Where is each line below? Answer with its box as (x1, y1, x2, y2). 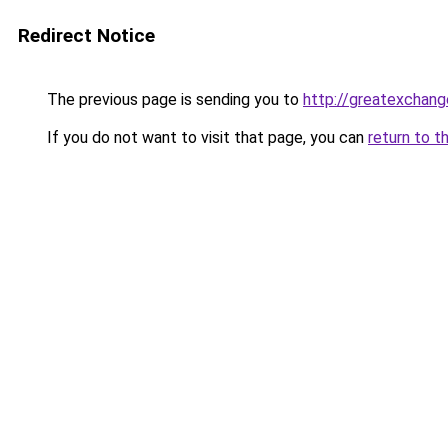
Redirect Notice (18, 24, 155, 47)
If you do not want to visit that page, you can (43, 128, 368, 147)
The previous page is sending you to (43, 90, 303, 109)
